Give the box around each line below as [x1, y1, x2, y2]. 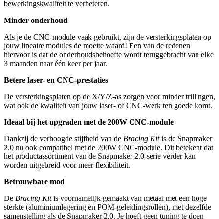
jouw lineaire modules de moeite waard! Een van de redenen [4, 42, 190, 50]
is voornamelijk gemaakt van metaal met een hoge [51, 194, 207, 203]
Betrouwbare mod [4, 177, 65, 186]
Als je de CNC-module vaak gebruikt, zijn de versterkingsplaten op [4, 33, 211, 42]
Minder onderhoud [4, 16, 67, 25]
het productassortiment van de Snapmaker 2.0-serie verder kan [4, 152, 196, 161]
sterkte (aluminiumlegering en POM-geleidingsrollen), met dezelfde [4, 203, 211, 212]
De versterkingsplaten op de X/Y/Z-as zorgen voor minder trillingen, [4, 92, 215, 101]
